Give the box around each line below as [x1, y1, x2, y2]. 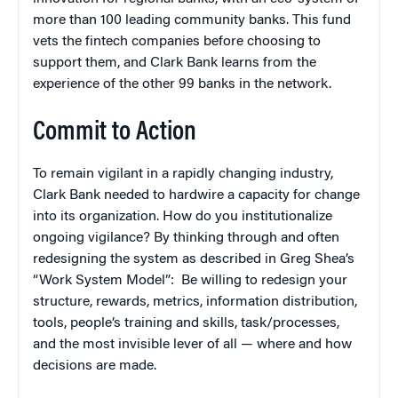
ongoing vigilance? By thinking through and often [33, 231, 339, 246]
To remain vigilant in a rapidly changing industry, [33, 167, 333, 182]
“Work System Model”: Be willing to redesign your [33, 274, 347, 289]
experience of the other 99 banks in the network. [33, 77, 331, 92]
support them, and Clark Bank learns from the [33, 56, 316, 71]
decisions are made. [33, 359, 156, 374]
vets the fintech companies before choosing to [33, 35, 321, 50]
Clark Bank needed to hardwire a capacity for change [33, 188, 360, 203]
